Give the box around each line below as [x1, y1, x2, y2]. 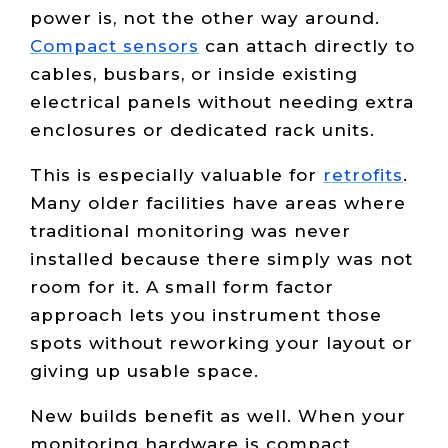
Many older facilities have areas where [30, 193, 406, 214]
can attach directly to [199, 36, 415, 57]
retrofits [323, 165, 403, 186]
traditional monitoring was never [30, 221, 351, 242]
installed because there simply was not [30, 249, 413, 270]
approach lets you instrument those [30, 305, 382, 326]
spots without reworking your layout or [30, 333, 413, 354]
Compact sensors [30, 36, 199, 57]
